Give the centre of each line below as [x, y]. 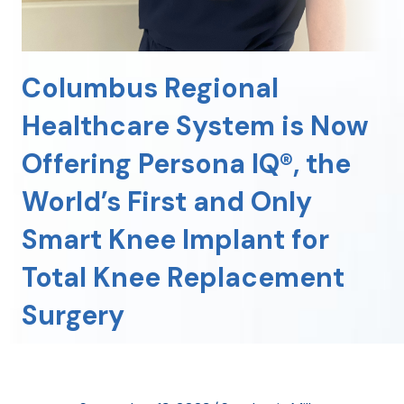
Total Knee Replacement [183, 277]
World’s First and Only [167, 201]
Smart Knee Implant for [175, 239]
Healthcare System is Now [195, 125]
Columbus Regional [150, 87]
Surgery [73, 315]
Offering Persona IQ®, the [186, 163]
